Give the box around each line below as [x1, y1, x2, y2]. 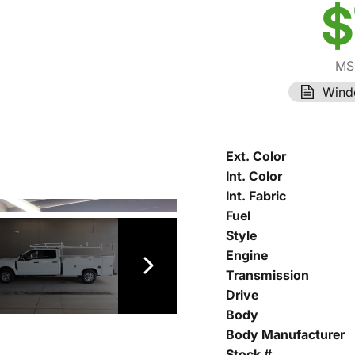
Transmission [226, 267, 309, 283]
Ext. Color [226, 148, 286, 164]
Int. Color [226, 168, 282, 184]
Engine [226, 247, 268, 263]
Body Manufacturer [226, 326, 345, 342]
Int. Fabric [226, 188, 286, 204]
